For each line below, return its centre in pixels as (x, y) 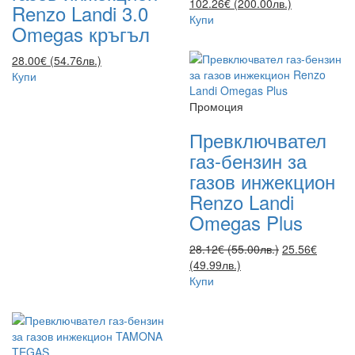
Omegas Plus (246, 222)
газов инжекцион (262, 181)
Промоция (216, 106)
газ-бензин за (248, 160)
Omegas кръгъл (81, 33)
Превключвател (258, 139)
